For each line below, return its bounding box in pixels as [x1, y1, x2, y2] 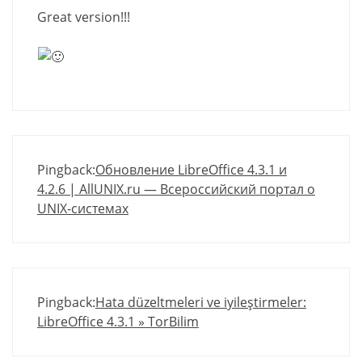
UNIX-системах [37, 200, 128, 218]
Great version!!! [37, 7, 130, 26]
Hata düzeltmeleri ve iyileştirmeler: [95, 293, 306, 312]
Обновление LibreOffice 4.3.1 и [95, 161, 287, 179]
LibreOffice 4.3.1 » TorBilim [37, 313, 199, 331]
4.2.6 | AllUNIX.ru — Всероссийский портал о [37, 180, 315, 199]
